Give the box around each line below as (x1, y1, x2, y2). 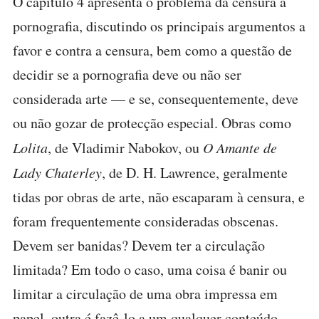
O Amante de (203, 138, 277, 157)
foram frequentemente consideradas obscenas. (13, 211, 278, 231)
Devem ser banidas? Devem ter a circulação (13, 236, 265, 255)
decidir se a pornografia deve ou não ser (13, 65, 241, 84)
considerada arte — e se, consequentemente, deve (13, 89, 298, 108)
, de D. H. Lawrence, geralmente (102, 163, 288, 182)
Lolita (13, 138, 48, 157)
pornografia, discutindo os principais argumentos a (13, 16, 305, 36)
